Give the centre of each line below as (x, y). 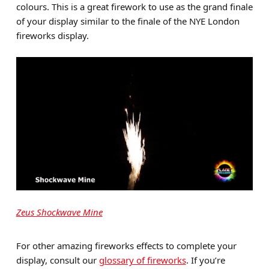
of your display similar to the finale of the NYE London (128, 21)
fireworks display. (52, 35)
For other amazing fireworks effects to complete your (126, 245)
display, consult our (57, 260)
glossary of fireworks (142, 260)
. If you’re (205, 260)
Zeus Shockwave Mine (59, 212)
